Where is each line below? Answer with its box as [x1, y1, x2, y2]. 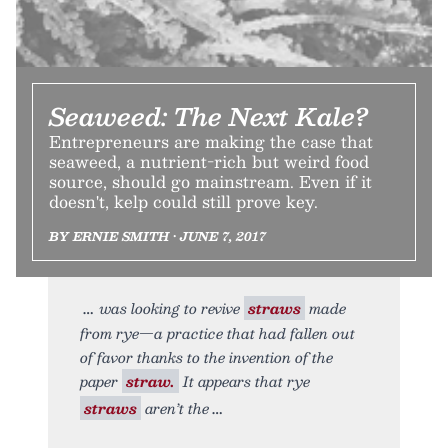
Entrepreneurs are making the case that [49, 127, 373, 155]
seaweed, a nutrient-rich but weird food [49, 147, 369, 175]
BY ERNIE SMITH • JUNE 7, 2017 [49, 225, 266, 246]
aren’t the [141, 395, 209, 420]
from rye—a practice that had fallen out [80, 320, 355, 345]
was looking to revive [99, 295, 244, 320]
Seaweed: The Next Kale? [49, 95, 369, 136]
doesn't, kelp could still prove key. [49, 187, 318, 215]
